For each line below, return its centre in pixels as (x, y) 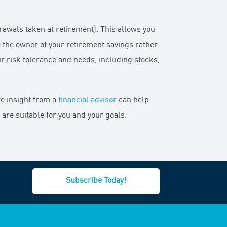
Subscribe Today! (96, 181)
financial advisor (88, 101)
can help (133, 101)
